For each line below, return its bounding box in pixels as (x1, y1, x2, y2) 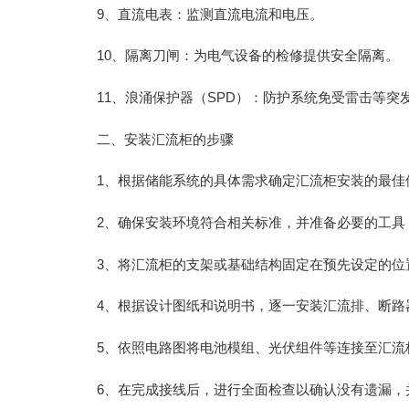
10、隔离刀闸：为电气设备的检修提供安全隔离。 (97, 48, 400, 64)
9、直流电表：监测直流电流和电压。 (97, 6, 324, 22)
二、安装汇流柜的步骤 (97, 131, 235, 147)
